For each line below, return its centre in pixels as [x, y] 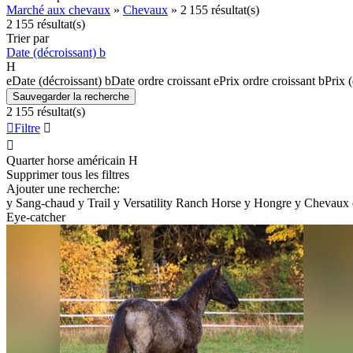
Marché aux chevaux [58, 9]
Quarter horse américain [66, 160]
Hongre [273, 203]
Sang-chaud [45, 203]
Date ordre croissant [161, 80]
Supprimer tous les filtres [68, 174]
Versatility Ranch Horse [182, 203]
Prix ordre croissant [267, 80]
